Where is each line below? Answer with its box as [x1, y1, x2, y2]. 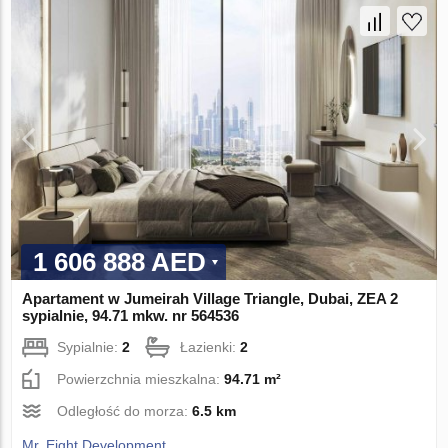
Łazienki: [180, 338, 241, 355]
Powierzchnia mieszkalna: [57, 370, 225, 387]
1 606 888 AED [33, 246, 207, 277]
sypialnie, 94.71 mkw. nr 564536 [22, 306, 240, 324]
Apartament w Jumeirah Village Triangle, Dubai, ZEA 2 [22, 289, 399, 307]
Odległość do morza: [57, 402, 193, 419]
